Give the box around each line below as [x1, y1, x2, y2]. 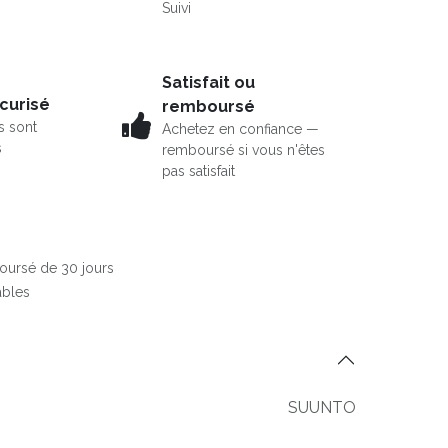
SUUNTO [288, 397, 356, 417]
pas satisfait [162, 162, 235, 179]
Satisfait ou [162, 72, 255, 92]
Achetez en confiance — [162, 120, 319, 137]
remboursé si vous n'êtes [162, 141, 325, 158]
